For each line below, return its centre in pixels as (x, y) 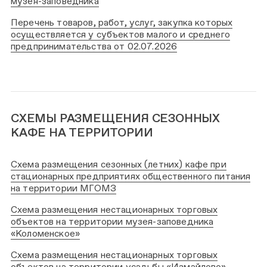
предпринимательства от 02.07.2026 (94, 46)
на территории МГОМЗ (63, 188)
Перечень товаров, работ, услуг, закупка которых (122, 22)
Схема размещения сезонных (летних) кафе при (119, 164)
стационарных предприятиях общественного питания (131, 176)
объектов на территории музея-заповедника (112, 221)
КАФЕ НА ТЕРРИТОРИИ (82, 132)
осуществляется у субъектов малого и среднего (120, 34)
